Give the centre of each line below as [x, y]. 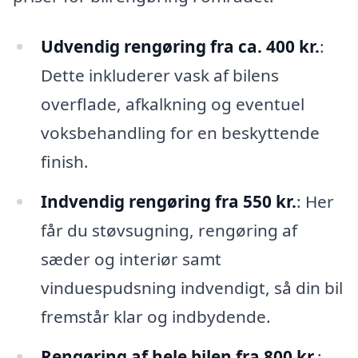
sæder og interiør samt [131, 259]
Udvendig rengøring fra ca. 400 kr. [180, 47]
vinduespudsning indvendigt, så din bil [191, 288]
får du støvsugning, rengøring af [169, 231]
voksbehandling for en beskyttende [180, 133]
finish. [64, 162]
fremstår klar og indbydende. [155, 317]
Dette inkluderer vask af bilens [159, 76]
